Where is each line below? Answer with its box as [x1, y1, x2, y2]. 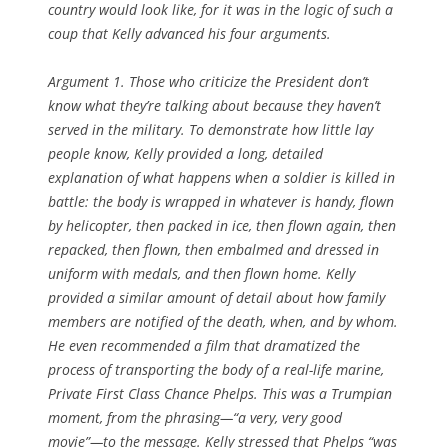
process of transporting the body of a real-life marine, [48, 359, 384, 379]
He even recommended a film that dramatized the [48, 335, 360, 355]
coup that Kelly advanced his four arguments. [48, 23, 331, 43]
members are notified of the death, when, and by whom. [48, 311, 398, 331]
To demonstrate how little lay [185, 119, 373, 139]
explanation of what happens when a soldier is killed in [48, 167, 395, 187]
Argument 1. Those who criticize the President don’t [48, 71, 369, 91]
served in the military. [48, 119, 185, 139]
